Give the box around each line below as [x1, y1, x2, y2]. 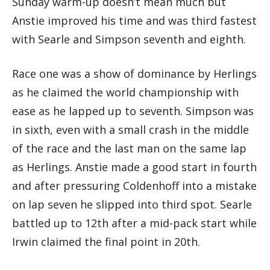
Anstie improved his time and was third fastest [12, 13, 257, 28]
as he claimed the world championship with [12, 84, 239, 99]
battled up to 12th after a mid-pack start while [12, 215, 257, 230]
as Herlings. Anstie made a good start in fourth [12, 159, 257, 174]
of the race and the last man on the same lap [12, 140, 246, 155]
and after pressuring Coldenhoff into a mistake [12, 178, 257, 193]
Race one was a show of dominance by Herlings [12, 66, 257, 81]
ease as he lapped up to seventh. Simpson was [12, 103, 254, 118]
